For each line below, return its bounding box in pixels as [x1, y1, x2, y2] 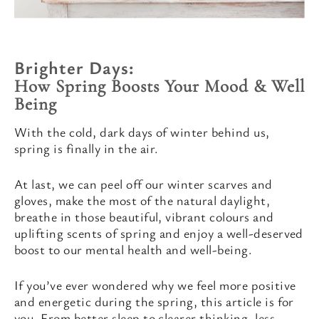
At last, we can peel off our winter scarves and [14, 175, 273, 192]
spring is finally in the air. [14, 140, 159, 157]
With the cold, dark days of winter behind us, [14, 123, 270, 140]
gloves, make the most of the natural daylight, [14, 192, 271, 209]
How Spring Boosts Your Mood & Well [14, 75, 305, 97]
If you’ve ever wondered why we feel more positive [14, 276, 296, 293]
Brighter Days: [14, 56, 135, 79]
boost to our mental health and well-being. [14, 241, 253, 258]
